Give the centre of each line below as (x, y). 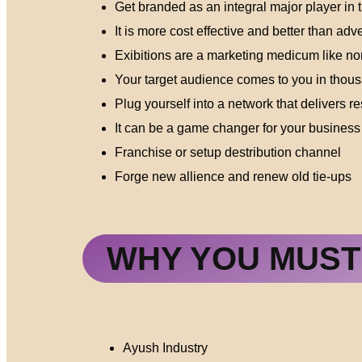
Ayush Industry (165, 348)
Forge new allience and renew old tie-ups (233, 177)
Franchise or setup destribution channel (228, 152)
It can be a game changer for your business (238, 128)
